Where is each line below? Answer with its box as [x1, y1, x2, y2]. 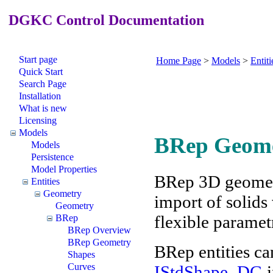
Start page [19, 54, 57, 65]
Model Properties [31, 163, 97, 174]
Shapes [68, 249, 95, 260]
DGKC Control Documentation [5, 12, 204, 28]
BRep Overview [68, 224, 131, 235]
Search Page [19, 78, 66, 89]
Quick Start [19, 66, 63, 77]
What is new [19, 102, 67, 113]
